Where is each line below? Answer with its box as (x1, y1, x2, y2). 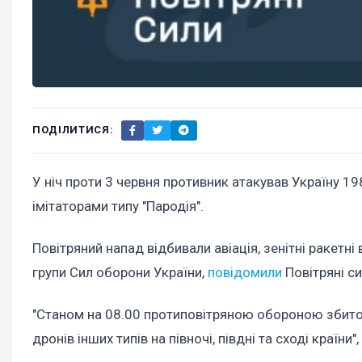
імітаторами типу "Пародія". (32, 197, 204, 214)
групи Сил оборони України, (32, 264, 208, 281)
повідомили (208, 264, 282, 281)
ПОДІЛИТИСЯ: (32, 124, 114, 137)
